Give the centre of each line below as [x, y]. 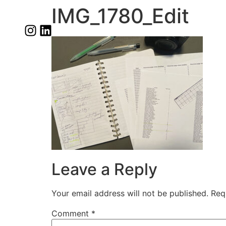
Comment [71, 214]
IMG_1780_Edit [120, 16]
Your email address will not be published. [130, 193]
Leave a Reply [104, 169]
